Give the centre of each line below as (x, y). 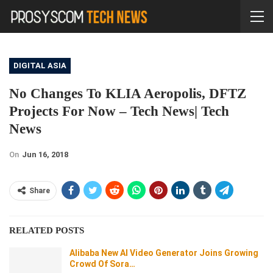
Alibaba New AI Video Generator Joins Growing (164, 253)
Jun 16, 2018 (45, 154)
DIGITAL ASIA (40, 65)
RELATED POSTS (47, 230)
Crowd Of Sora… (102, 264)
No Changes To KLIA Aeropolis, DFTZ (128, 93)
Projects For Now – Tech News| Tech (119, 111)
